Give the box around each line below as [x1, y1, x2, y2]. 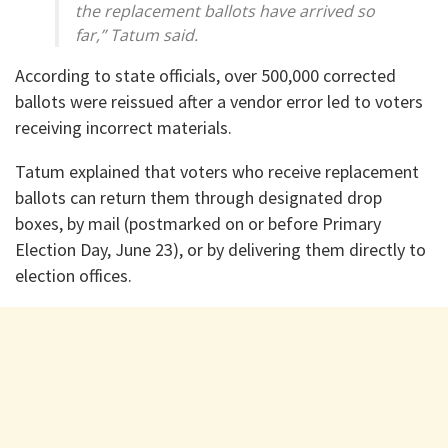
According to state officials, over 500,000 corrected [15, 64, 396, 88]
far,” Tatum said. [75, 24, 198, 47]
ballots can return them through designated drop [15, 186, 382, 210]
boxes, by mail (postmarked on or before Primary [15, 212, 381, 236]
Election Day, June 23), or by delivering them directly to [15, 238, 426, 262]
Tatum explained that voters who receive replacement [15, 160, 419, 184]
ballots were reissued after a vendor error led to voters [15, 90, 423, 114]
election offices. [15, 264, 132, 288]
